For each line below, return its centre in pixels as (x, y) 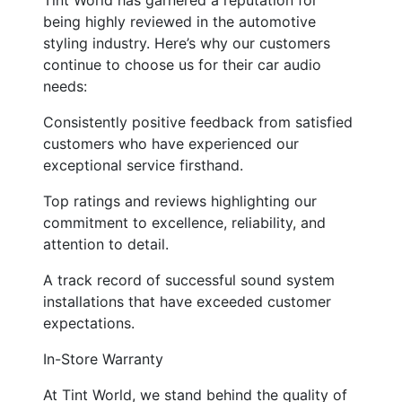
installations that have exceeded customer (187, 301)
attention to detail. (106, 244)
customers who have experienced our (171, 143)
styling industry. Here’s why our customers (187, 43)
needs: (65, 86)
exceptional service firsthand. (143, 165)
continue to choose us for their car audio (182, 64)
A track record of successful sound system (189, 280)
